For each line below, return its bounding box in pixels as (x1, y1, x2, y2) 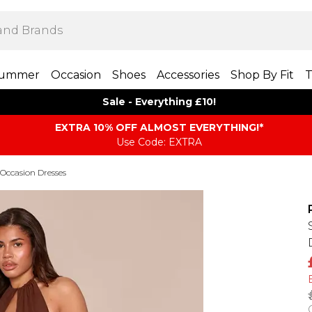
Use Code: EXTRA (116, 136, 202, 148)
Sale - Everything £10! (102, 95, 216, 108)
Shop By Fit (230, 68, 294, 81)
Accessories (156, 68, 219, 81)
